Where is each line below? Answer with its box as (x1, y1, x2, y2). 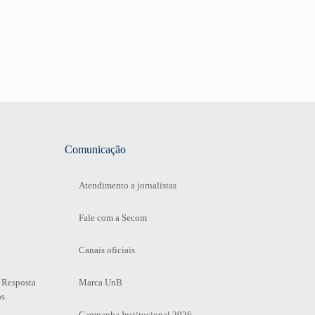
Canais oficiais (78, 244, 135, 255)
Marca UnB (78, 276, 122, 288)
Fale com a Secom (78, 212, 147, 223)
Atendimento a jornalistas (78, 179, 176, 191)
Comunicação (64, 143, 126, 155)
